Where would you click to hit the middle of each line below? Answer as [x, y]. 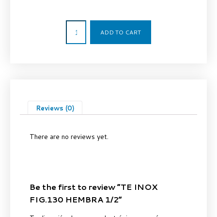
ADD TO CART [121, 32]
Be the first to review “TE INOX [93, 187]
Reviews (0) [55, 108]
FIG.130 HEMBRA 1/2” [76, 200]
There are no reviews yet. [69, 137]
